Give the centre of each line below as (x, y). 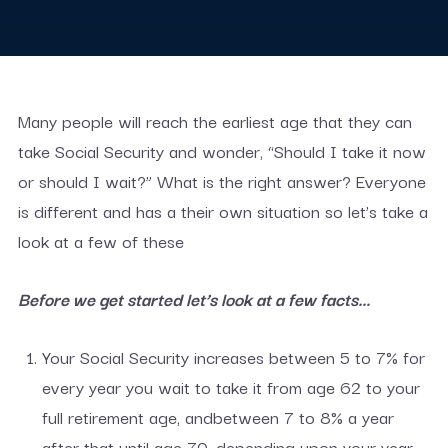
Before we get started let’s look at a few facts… (193, 298)
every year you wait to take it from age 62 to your (230, 386)
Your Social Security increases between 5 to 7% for (233, 356)
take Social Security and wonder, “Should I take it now (221, 150)
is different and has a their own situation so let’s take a (222, 210)
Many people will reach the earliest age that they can (214, 120)
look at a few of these (100, 240)
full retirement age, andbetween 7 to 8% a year (217, 416)
